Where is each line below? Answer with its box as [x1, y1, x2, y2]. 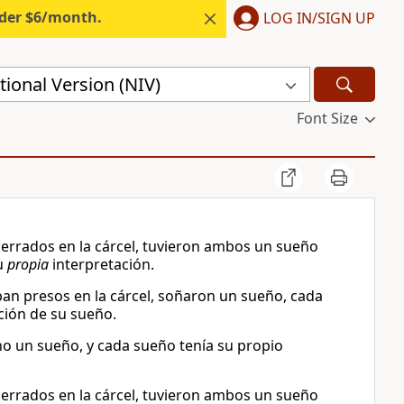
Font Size [296, 108, 358, 128]
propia [7, 254, 49, 274]
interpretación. [49, 254, 154, 274]
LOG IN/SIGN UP [263, 7, 375, 28]
